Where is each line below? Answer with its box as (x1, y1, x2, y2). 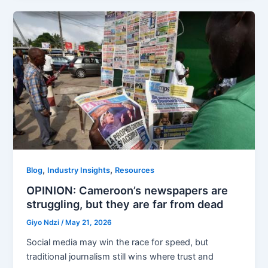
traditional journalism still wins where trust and (26, 251, 214, 263)
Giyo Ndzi (26, 218, 62, 227)
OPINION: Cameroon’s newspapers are (26, 184, 229, 197)
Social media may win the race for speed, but (26, 237, 209, 248)
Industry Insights (47, 165, 111, 175)
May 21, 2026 (65, 218, 112, 227)
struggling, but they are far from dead (26, 197, 224, 211)
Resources (115, 165, 155, 175)
